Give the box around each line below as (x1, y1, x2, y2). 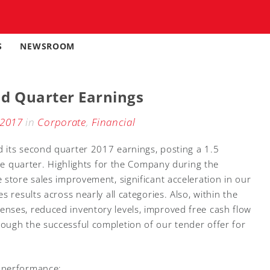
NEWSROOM (20, 40, 75, 52)
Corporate (37, 115, 86, 129)
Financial (92, 115, 136, 129)
